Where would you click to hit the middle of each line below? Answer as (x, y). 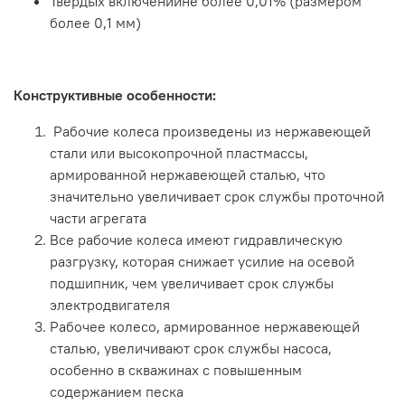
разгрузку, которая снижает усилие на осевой (202, 262)
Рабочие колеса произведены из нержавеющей (210, 132)
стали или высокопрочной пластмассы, (179, 153)
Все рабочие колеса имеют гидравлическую (196, 240)
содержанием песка (117, 392)
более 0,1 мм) (95, 23)
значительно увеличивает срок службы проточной (217, 197)
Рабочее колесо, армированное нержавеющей (205, 327)
